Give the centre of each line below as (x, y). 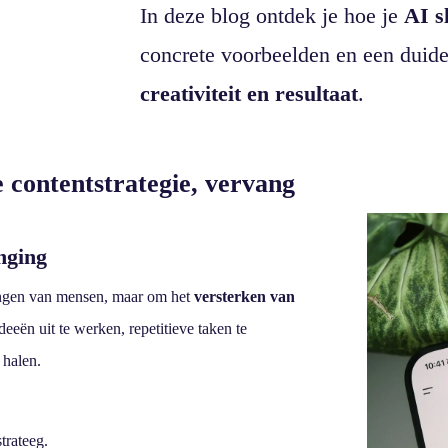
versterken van (245, 296)
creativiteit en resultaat (249, 94)
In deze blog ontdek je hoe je (272, 16)
